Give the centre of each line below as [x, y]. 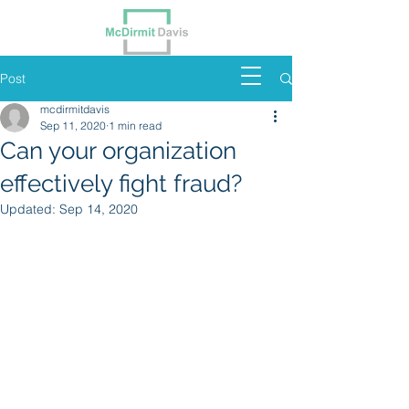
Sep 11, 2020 [73, 126]
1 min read [135, 126]
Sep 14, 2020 [99, 209]
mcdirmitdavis [75, 109]
